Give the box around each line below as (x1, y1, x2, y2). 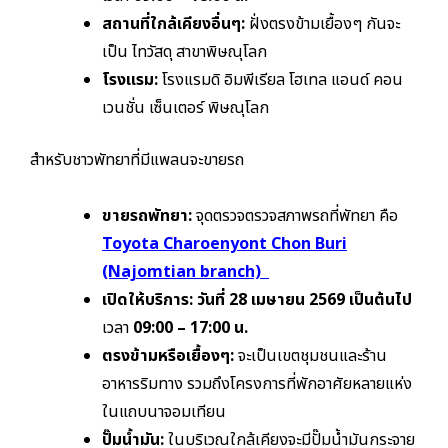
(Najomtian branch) (102, 260, 261, 285)
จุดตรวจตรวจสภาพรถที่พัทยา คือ (192, 204, 398, 229)
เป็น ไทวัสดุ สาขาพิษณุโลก (102, 40, 271, 65)
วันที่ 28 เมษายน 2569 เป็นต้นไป (197, 288, 412, 313)
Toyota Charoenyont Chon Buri (102, 232, 347, 257)
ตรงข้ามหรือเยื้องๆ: (102, 344, 234, 369)
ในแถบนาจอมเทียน (102, 400, 226, 425)
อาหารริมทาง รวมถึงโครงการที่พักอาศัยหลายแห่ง (102, 372, 412, 397)
